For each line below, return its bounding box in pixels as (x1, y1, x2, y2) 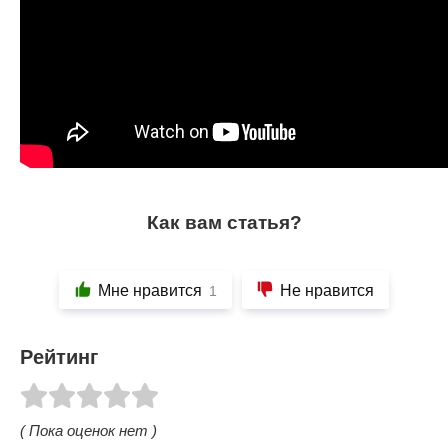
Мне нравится (98, 280, 203, 299)
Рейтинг (20, 346, 98, 369)
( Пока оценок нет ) (20, 421, 157, 439)
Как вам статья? (146, 212, 302, 234)
